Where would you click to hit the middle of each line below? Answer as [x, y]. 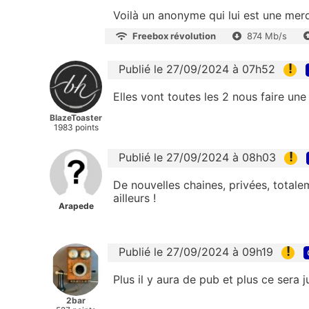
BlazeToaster [76, 117]
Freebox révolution [174, 36]
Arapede [76, 206]
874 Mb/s [267, 36]
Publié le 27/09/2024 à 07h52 [197, 69]
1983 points [76, 127]
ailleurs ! [134, 198]
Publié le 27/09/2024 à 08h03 [197, 157]
